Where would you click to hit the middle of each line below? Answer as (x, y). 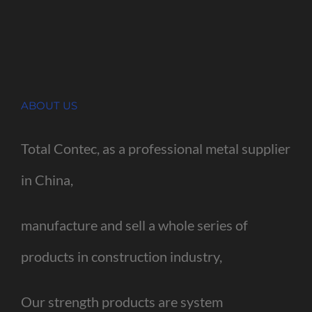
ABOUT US (49, 105)
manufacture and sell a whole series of (134, 225)
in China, (47, 179)
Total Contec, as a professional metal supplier (156, 148)
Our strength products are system (122, 301)
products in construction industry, (122, 256)
